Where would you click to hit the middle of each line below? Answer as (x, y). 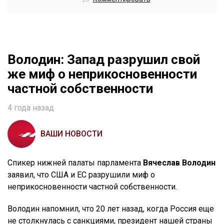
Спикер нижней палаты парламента (75, 162)
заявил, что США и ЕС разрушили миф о (81, 174)
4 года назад (31, 107)
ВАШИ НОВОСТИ (71, 133)
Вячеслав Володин (179, 162)
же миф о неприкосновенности (102, 74)
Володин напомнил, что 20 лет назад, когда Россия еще (111, 208)
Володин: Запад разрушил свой (104, 59)
